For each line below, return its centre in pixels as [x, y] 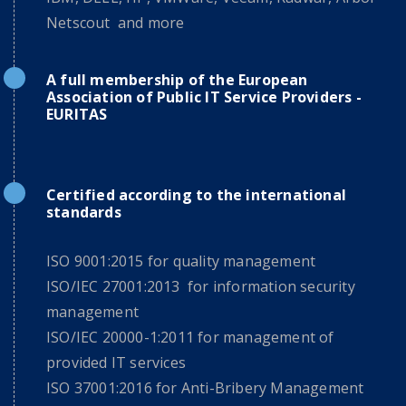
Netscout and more [116, 23]
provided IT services [116, 362]
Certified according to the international [197, 195]
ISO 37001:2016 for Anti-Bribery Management [205, 388]
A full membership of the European [177, 80]
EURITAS [77, 114]
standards [84, 212]
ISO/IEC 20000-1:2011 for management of [190, 337]
